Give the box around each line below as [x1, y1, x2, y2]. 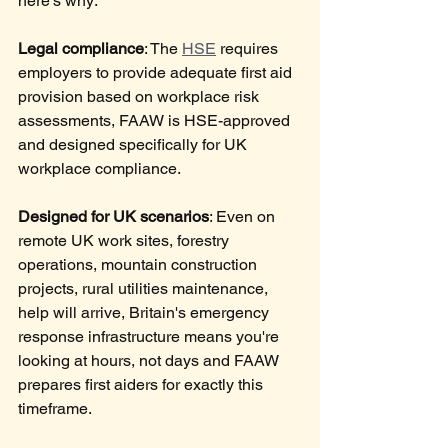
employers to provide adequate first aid [18, 63, 296, 83]
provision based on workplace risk [18, 87, 263, 107]
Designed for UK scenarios [18, 207, 209, 227]
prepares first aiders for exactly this [18, 375, 267, 395]
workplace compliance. [18, 159, 181, 179]
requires [216, 39, 282, 59]
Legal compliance [18, 39, 144, 59]
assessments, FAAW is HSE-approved [18, 111, 294, 131]
